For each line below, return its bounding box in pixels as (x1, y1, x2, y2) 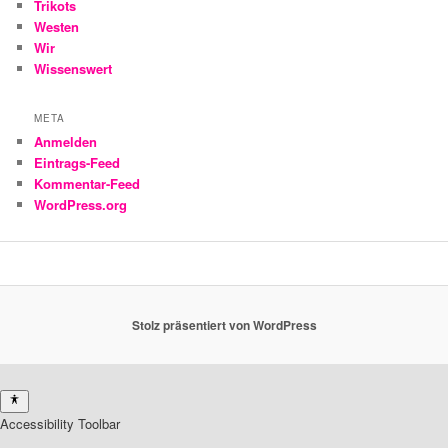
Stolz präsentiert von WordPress (131, 316, 317, 335)
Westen (34, 16, 80, 36)
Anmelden (34, 132, 98, 152)
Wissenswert (34, 58, 113, 78)
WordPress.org (34, 195, 128, 215)
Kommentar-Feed (34, 174, 141, 194)
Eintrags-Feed (34, 153, 121, 173)
